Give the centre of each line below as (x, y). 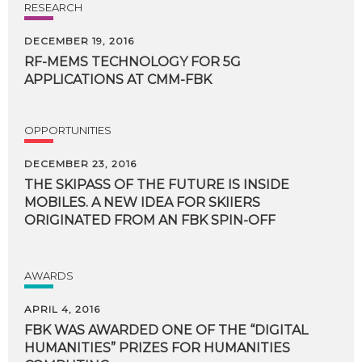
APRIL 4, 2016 (62, 309)
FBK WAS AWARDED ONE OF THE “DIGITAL (166, 330)
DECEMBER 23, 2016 (80, 164)
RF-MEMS (56, 62)
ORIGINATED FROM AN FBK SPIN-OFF (150, 220)
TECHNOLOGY (139, 62)
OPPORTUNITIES (68, 130)
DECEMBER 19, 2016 (79, 41)
